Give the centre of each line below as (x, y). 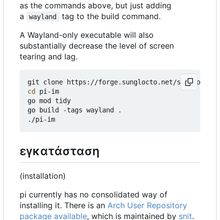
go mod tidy (49, 100)
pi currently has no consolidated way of (94, 194)
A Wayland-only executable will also (87, 35)
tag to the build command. (110, 16)
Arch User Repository (147, 205)
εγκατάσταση (60, 151)
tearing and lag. (49, 56)
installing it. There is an (64, 205)
